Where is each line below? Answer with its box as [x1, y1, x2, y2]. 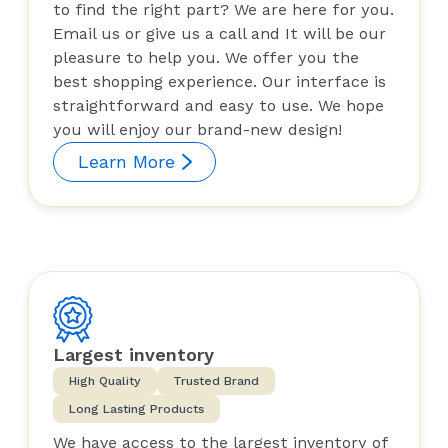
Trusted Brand [173, 374, 259, 389]
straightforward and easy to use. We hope [53, 95, 384, 115]
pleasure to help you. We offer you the [53, 47, 359, 67]
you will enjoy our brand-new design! [53, 119, 342, 139]
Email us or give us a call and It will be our [53, 23, 386, 43]
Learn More [78, 150, 175, 172]
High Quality [69, 374, 141, 389]
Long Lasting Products [69, 402, 204, 417]
